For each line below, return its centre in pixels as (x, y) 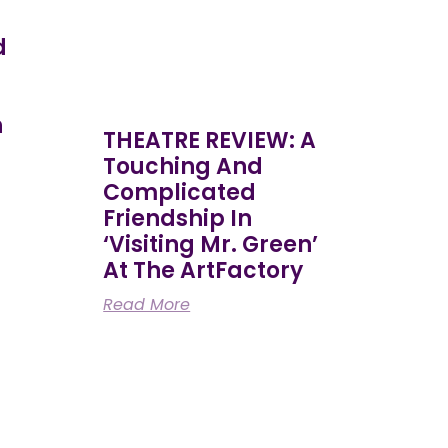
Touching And (183, 166)
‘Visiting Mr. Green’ (211, 244)
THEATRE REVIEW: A (210, 140)
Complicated (180, 192)
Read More (147, 304)
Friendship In (178, 218)
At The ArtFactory (203, 270)
